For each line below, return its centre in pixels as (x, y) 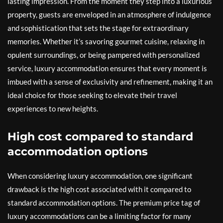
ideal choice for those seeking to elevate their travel (92, 95)
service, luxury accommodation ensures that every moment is (107, 68)
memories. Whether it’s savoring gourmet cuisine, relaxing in (106, 41)
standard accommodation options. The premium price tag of (104, 203)
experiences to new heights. (53, 109)
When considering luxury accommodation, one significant (100, 176)
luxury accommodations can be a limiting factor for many (99, 216)
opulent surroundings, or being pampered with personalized (104, 55)
